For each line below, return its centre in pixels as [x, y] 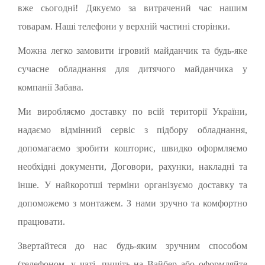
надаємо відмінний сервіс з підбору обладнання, [132, 130]
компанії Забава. [51, 87]
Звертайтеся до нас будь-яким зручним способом [132, 246]
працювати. [41, 222]
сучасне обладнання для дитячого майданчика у [132, 69]
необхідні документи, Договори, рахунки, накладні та [132, 167]
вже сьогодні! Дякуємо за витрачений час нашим [132, 8]
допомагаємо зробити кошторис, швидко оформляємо [132, 148]
